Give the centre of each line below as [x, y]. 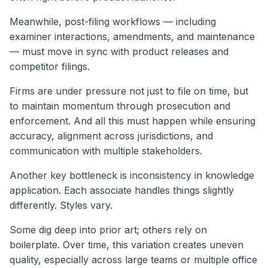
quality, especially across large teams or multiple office [133, 260]
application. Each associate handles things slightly [122, 191]
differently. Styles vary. [61, 205]
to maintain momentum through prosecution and [120, 106]
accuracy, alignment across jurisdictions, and [111, 136]
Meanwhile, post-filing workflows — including [113, 22]
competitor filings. [50, 67]
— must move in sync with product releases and [119, 52]
